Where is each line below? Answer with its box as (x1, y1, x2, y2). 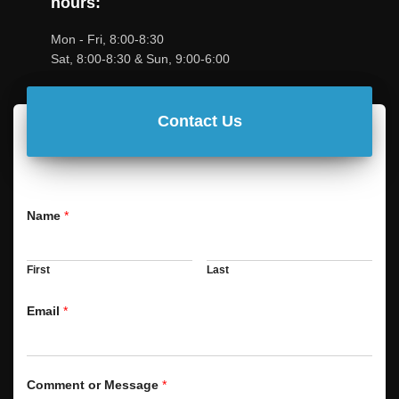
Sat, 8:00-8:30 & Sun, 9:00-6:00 (51, 52, 230, 66)
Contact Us (157, 112, 242, 130)
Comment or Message (27, 378, 162, 392)
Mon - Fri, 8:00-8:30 (51, 32, 164, 46)
